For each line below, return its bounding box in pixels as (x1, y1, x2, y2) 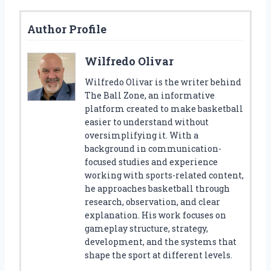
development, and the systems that (85, 235, 237, 247)
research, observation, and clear (85, 195, 220, 207)
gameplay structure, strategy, (85, 222, 208, 234)
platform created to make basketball (85, 102, 243, 114)
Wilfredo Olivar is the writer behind (85, 76, 241, 88)
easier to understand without (85, 116, 209, 128)
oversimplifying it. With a (85, 129, 198, 141)
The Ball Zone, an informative (85, 89, 215, 101)
